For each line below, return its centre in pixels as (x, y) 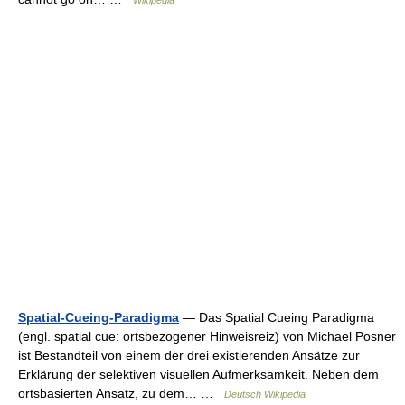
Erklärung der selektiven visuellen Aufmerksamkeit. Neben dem (198, 374)
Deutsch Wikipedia (265, 394)
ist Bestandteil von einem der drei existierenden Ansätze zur (189, 355)
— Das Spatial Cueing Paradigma (277, 317)
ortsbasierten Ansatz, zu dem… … (121, 393)
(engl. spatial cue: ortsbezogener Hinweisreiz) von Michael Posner (207, 336)
